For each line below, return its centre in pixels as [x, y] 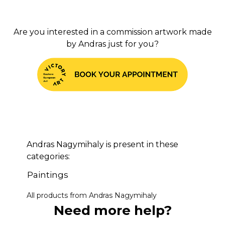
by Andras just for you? [113, 44]
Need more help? [113, 210]
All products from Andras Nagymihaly [91, 195]
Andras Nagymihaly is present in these [102, 144]
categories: [48, 156]
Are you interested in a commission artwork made [113, 32]
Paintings [47, 175]
